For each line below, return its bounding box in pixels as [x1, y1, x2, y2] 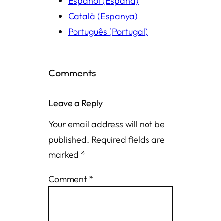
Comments [48, 67, 96, 79]
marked [48, 149, 81, 161]
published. [48, 134, 89, 146]
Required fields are [91, 134, 165, 146]
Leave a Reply [48, 97, 103, 109]
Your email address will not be [48, 118, 165, 130]
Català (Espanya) [68, 10, 138, 22]
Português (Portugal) [68, 26, 148, 37]
